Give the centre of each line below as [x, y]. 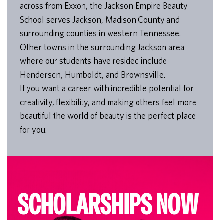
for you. [33, 130]
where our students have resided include [93, 61]
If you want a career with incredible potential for [107, 88]
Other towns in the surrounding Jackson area [102, 47]
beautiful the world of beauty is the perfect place [108, 116]
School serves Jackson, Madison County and [100, 20]
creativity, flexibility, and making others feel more [108, 102]
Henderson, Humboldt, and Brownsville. [92, 75]
